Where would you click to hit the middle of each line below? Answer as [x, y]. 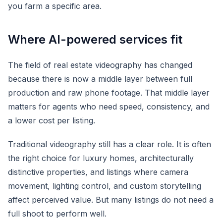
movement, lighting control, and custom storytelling [105, 186]
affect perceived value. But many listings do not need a [111, 200]
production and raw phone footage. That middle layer [109, 93]
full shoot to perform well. [57, 214]
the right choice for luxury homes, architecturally [101, 158]
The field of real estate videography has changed [100, 65]
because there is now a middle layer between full [100, 79]
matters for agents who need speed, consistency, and [109, 107]
